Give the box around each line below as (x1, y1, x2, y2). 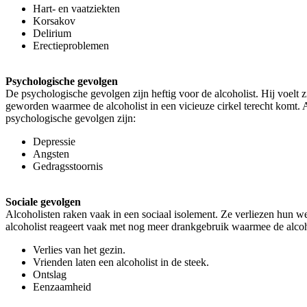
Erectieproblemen (33, 40, 109, 52)
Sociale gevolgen (5, 196, 81, 208)
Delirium (33, 27, 71, 40)
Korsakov (33, 15, 75, 27)
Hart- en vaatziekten (33, 3, 120, 15)
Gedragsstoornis (33, 160, 103, 173)
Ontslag (33, 269, 66, 281)
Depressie (33, 136, 75, 148)
